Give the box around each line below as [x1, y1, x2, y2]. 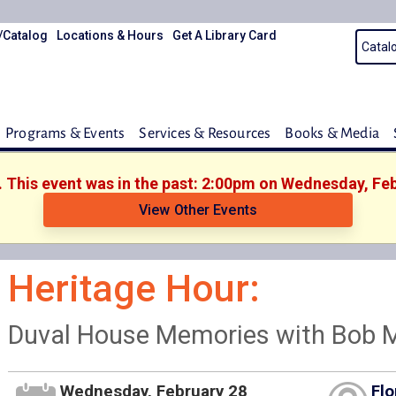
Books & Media [285, 126, 379, 141]
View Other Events [139, 202, 257, 218]
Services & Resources [139, 126, 271, 141]
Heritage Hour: [7, 266, 260, 310]
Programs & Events [4, 126, 126, 141]
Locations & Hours [57, 28, 164, 42]
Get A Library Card [172, 28, 278, 42]
